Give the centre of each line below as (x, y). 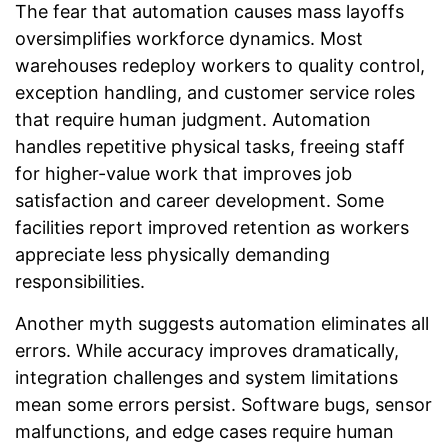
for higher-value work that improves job (183, 174)
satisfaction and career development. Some (199, 201)
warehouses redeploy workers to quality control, (220, 66)
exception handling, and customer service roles (215, 93)
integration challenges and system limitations (206, 377)
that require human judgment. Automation (193, 120)
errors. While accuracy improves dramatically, (207, 350)
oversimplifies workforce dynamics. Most (189, 39)
